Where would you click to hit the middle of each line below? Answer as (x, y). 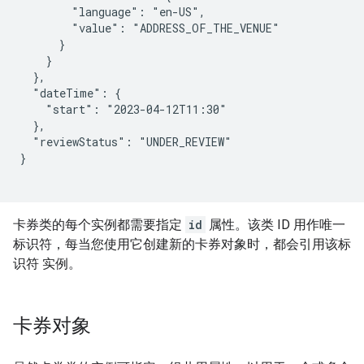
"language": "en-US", (113, 12)
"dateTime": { (70, 93)
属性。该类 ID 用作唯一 (275, 225)
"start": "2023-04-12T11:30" (123, 109)
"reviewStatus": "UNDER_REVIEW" (126, 142)
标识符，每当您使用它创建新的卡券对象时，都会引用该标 (182, 244)
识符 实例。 (47, 264)
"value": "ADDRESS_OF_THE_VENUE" (149, 28)
